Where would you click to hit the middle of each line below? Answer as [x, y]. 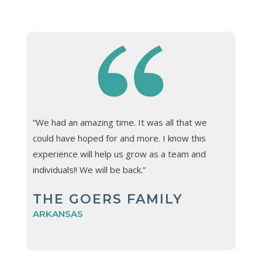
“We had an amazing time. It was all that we [120, 123]
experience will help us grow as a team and [119, 154]
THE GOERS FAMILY [108, 199]
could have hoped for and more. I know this [119, 138]
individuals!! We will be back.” [89, 170]
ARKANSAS [58, 214]
